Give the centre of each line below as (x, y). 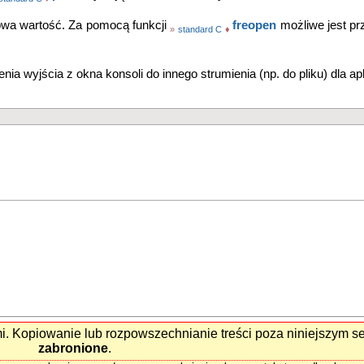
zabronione (73, 349)
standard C (200, 29)
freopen (255, 25)
